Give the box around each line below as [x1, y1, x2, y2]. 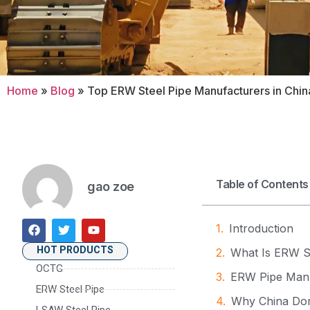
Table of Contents [216, 176, 309, 191]
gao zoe [87, 179, 134, 194]
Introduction [229, 221, 293, 235]
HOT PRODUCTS [37, 244, 113, 255]
